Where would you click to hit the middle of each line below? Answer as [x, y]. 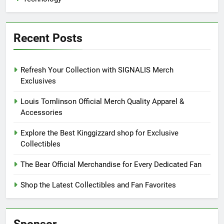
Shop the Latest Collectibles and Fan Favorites [98, 185]
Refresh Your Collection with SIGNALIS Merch [97, 70]
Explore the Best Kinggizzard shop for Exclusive [99, 133]
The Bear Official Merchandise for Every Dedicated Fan [111, 165]
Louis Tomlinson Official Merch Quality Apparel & [102, 102]
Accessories [41, 113]
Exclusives [38, 81]
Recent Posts [48, 38]
